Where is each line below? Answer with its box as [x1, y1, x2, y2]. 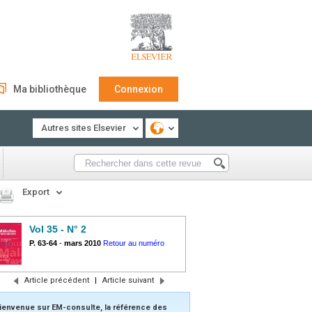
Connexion [114, 84, 163, 95]
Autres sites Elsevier [41, 123, 126, 133]
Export [22, 187, 49, 197]
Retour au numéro [103, 239, 164, 247]
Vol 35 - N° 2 [29, 224, 86, 235]
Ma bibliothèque [13, 84, 86, 95]
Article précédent [24, 276, 89, 285]
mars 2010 [64, 239, 101, 247]
